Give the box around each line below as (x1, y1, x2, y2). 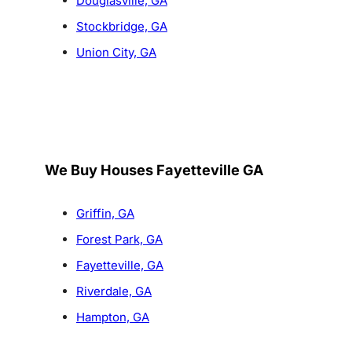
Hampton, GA (75, 310, 149, 325)
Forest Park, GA (75, 232, 163, 247)
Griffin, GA (75, 206, 134, 222)
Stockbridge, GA (75, 19, 167, 35)
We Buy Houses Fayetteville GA (44, 161, 264, 179)
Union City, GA (75, 45, 156, 60)
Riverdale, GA (75, 284, 152, 299)
